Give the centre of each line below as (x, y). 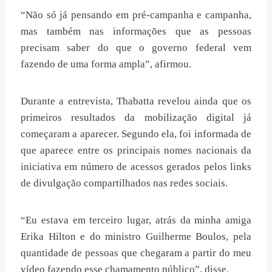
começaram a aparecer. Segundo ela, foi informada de (136, 134)
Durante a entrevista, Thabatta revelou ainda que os (136, 101)
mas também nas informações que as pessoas (136, 32)
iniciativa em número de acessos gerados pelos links (136, 167)
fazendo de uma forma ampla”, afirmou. (106, 64)
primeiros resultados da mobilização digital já (136, 118)
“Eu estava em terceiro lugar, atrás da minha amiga (136, 220)
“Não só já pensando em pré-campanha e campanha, (136, 15)
